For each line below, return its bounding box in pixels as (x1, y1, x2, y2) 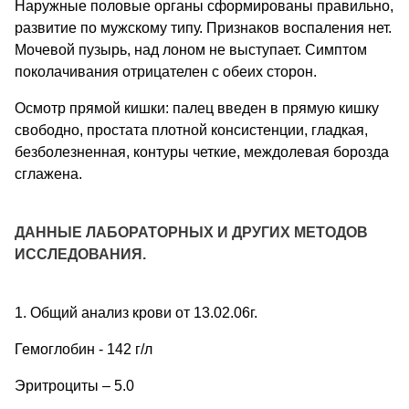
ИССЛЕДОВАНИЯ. (15, 246, 146, 262)
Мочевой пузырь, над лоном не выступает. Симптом (15, 41, 367, 58)
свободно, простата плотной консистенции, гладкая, (15, 121, 368, 138)
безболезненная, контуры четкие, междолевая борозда (15, 143, 389, 160)
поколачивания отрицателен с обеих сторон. (15, 63, 317, 79)
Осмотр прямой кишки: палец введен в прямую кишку (15, 100, 379, 116)
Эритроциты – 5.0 (15, 377, 134, 393)
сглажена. (15, 165, 82, 182)
